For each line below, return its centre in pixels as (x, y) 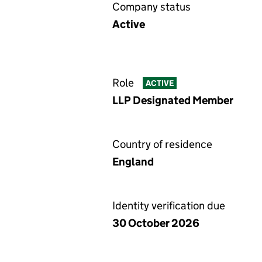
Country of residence (162, 144)
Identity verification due (169, 206)
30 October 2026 (156, 223)
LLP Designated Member (173, 100)
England (133, 162)
